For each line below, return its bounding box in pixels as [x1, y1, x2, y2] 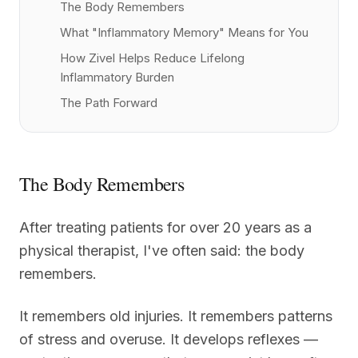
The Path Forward [60, 94, 157, 110]
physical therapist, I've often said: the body [19, 241, 304, 259]
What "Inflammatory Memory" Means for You [60, 24, 308, 40]
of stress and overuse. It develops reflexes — [19, 330, 318, 348]
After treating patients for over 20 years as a [19, 218, 312, 236]
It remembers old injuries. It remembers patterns [19, 307, 332, 324]
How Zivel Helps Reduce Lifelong [60, 50, 245, 66]
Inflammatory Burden [60, 69, 174, 85]
